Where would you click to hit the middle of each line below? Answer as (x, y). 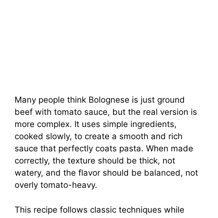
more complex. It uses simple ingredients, (96, 124)
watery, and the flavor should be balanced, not (106, 173)
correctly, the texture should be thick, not (95, 161)
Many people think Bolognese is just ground (100, 100)
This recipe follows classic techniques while (100, 209)
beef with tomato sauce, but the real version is (106, 112)
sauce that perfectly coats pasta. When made (104, 149)
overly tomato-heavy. (56, 185)
